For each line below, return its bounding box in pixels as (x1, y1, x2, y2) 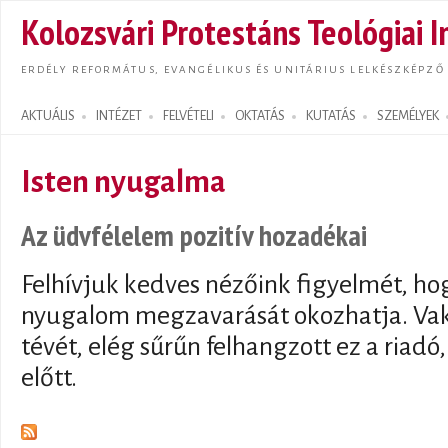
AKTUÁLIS (21, 109, 75, 123)
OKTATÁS (235, 109, 285, 123)
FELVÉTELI (163, 109, 214, 123)
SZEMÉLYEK (377, 109, 439, 123)
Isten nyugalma (21, 165, 226, 199)
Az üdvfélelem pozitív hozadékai (21, 215, 367, 254)
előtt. (21, 364, 77, 393)
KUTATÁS (306, 109, 356, 123)
